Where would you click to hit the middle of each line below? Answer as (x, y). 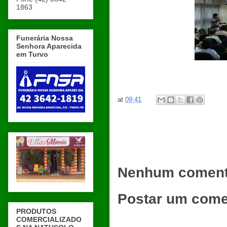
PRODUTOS (36, 211)
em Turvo (32, 54)
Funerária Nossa (45, 38)
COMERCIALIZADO (49, 219)
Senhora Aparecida (49, 46)
